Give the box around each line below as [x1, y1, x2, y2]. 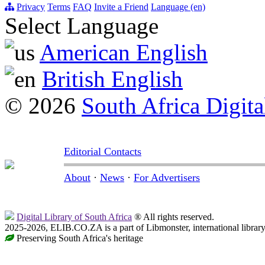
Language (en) [151, 2, 205, 12]
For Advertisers [134, 172, 200, 184]
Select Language [5, 13, 159, 39]
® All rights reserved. [132, 212, 214, 222]
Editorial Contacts [64, 146, 141, 158]
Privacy [17, 2, 45, 12]
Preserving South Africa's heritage [14, 233, 143, 244]
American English [40, 40, 208, 66]
